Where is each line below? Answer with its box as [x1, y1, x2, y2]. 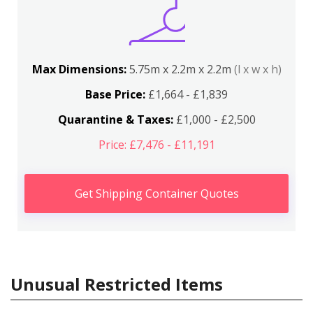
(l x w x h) [233, 61, 282, 77]
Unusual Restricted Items [10, 272, 223, 296]
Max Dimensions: [31, 61, 129, 77]
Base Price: [85, 87, 145, 102]
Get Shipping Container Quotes [74, 186, 239, 201]
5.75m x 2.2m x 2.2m [129, 61, 234, 77]
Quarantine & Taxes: [57, 112, 173, 127]
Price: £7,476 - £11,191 [98, 137, 215, 152]
